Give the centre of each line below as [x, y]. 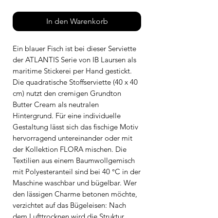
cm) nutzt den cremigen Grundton [67, 93]
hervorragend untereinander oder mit [73, 138]
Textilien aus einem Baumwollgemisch [74, 160]
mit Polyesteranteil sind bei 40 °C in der [77, 171]
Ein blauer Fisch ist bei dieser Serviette [74, 48]
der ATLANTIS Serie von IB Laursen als [74, 59]
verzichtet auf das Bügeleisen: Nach [69, 205]
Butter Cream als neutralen [56, 104]
